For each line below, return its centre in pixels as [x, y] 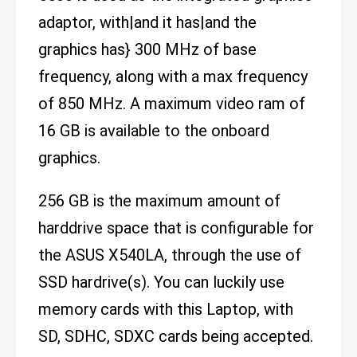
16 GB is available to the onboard [154, 131]
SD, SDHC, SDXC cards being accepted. [176, 337]
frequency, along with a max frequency [173, 77]
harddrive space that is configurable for [176, 228]
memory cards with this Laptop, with [166, 310]
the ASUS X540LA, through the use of [170, 255]
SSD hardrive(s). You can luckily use [161, 282]
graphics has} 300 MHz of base [147, 50]
